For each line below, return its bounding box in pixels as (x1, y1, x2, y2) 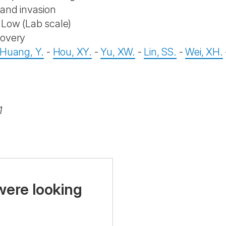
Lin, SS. (144, 46, 177, 58)
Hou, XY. (52, 46, 92, 58)
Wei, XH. (185, 46, 223, 58)
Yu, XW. (100, 46, 136, 58)
